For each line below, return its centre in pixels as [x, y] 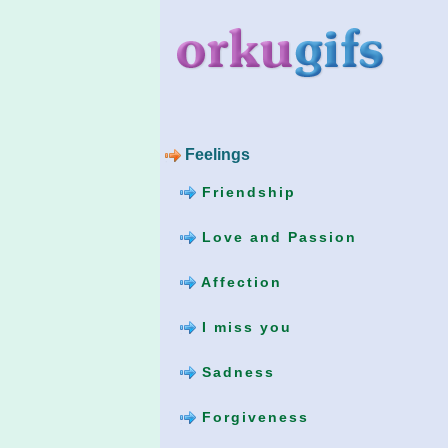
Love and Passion [276, 236]
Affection [239, 281]
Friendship [246, 191]
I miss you [244, 326]
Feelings [215, 154]
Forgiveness [252, 416]
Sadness [235, 371]
